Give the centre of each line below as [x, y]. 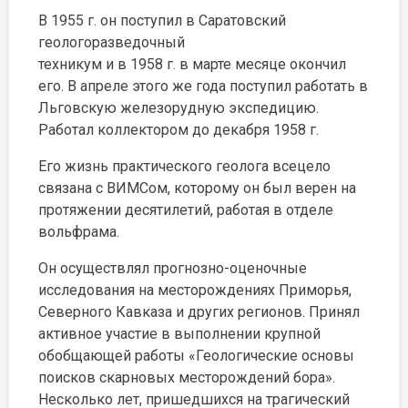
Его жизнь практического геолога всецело [184, 166]
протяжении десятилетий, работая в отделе [186, 210]
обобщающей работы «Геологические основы [196, 356]
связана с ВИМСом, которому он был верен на [197, 188]
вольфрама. [79, 232]
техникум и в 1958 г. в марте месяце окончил [192, 64]
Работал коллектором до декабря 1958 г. [178, 130]
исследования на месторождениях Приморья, [195, 290]
